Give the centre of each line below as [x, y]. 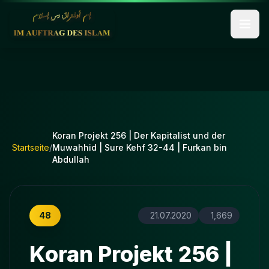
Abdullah [71, 159]
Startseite [31, 147]
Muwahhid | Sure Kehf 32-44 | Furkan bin [140, 147]
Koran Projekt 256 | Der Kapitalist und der [139, 135]
